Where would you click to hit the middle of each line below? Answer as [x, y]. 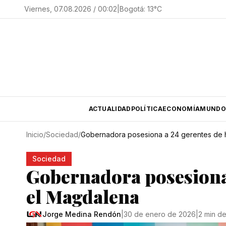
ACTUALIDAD [110, 109]
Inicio [35, 134]
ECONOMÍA [181, 109]
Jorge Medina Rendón [82, 214]
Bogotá [132, 9]
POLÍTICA [147, 109]
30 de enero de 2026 [160, 214]
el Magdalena [83, 196]
